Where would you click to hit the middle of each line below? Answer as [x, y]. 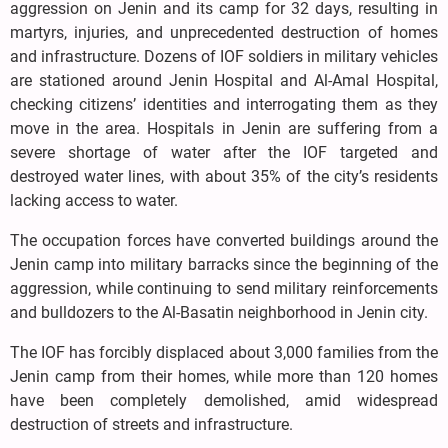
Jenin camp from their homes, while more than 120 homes [224, 376]
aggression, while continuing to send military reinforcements [224, 288]
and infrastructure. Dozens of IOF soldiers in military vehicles [224, 56]
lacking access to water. [94, 200]
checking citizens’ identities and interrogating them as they [224, 104]
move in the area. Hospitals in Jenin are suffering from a [224, 128]
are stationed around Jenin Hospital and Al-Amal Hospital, [224, 80]
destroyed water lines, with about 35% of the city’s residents [224, 176]
